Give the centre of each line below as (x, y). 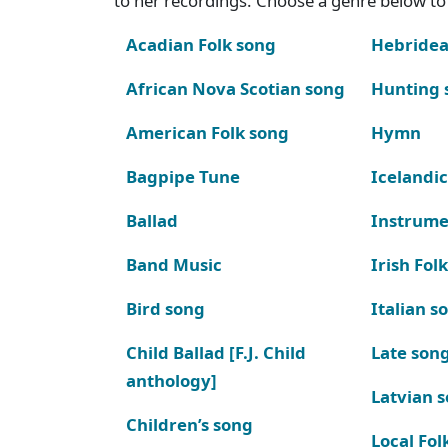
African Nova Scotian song (235, 88)
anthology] (171, 380)
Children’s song (189, 424)
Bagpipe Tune (183, 176)
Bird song (165, 308)
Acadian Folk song (201, 44)
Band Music (174, 264)
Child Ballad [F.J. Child (216, 352)
